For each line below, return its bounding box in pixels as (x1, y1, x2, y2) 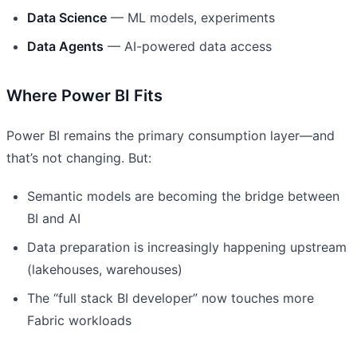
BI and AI (27, 210, 80, 226)
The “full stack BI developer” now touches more (27, 289, 314, 306)
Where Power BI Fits (6, 85, 163, 105)
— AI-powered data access (104, 37, 272, 54)
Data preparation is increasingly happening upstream (27, 238, 347, 255)
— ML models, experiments (107, 9, 275, 25)
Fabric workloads (27, 312, 131, 328)
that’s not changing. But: (6, 149, 151, 166)
